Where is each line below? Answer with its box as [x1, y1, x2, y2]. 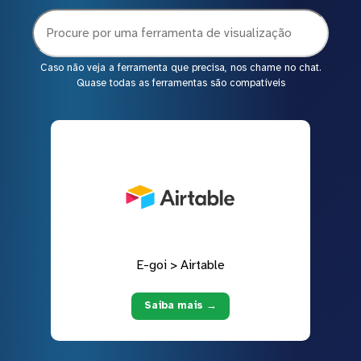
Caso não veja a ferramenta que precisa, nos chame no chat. [40, 60, 321, 74]
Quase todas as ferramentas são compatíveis [76, 76, 285, 89]
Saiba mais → [144, 299, 217, 313]
